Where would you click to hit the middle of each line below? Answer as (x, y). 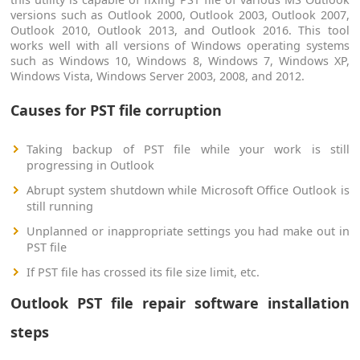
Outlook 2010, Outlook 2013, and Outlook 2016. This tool (180, 31)
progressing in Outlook (91, 165)
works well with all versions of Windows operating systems (180, 46)
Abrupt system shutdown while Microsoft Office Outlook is (188, 190)
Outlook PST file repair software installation (180, 303)
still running (60, 206)
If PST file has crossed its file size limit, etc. (143, 272)
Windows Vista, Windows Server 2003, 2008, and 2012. (158, 76)
